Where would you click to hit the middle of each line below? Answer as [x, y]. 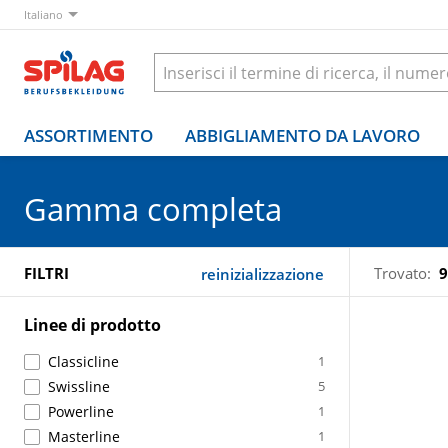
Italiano [43, 14]
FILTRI [46, 272]
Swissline [79, 386]
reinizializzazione [262, 273]
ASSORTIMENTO [88, 135]
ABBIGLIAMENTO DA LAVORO [302, 135]
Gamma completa [153, 209]
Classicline [83, 361]
